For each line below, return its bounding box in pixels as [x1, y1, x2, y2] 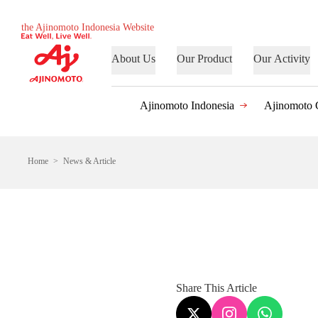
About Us [111, 53, 155, 65]
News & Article [63, 156, 116, 166]
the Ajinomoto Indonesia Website [21, 22, 154, 33]
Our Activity [253, 53, 310, 65]
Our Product [177, 53, 232, 65]
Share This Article [176, 282, 257, 294]
